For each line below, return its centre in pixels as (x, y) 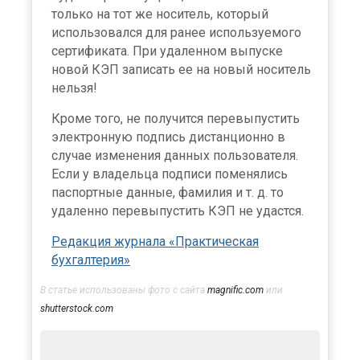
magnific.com (235, 290)
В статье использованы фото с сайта (124, 290)
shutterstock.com (77, 308)
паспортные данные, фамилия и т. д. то (168, 192)
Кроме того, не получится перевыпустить (176, 118)
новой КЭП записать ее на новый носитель (181, 69)
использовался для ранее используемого (176, 32)
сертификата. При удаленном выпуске (167, 51)
